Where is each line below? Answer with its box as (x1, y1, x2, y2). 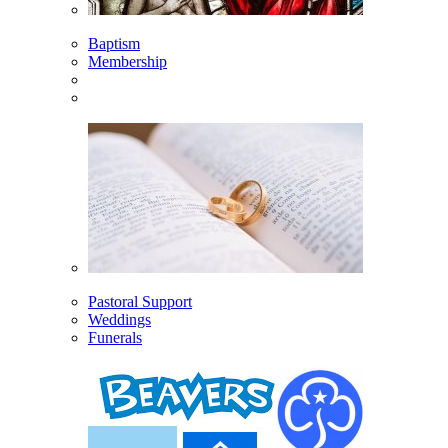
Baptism (88, 35, 140, 52)
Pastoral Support (88, 293, 192, 310)
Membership (88, 53, 167, 70)
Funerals (88, 329, 142, 346)
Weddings (88, 311, 151, 328)
